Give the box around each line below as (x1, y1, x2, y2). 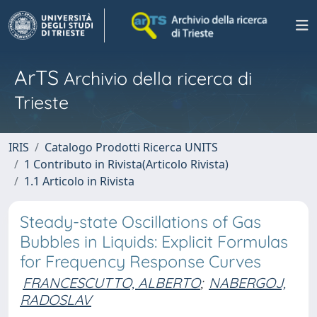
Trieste (14, 91, 69, 113)
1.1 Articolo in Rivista (24, 173, 134, 189)
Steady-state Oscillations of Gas (20, 212, 261, 232)
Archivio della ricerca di (59, 67, 252, 89)
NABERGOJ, (209, 274, 286, 292)
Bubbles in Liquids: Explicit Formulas (20, 231, 288, 252)
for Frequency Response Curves (20, 251, 261, 272)
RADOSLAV (20, 291, 91, 309)
